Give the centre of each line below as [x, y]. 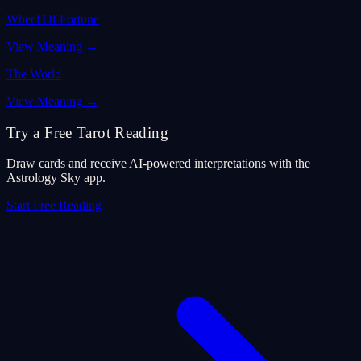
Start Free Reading [54, 205]
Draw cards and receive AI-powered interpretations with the [158, 164]
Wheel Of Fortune [53, 19]
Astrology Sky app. [56, 178]
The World [34, 73]
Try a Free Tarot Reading [87, 132]
